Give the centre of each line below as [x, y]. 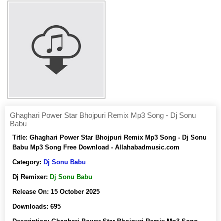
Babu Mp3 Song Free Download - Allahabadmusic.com [96, 147]
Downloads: [31, 206]
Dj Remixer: [31, 177]
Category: [28, 162]
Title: [21, 137]
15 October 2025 [75, 192]
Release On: [32, 192]
